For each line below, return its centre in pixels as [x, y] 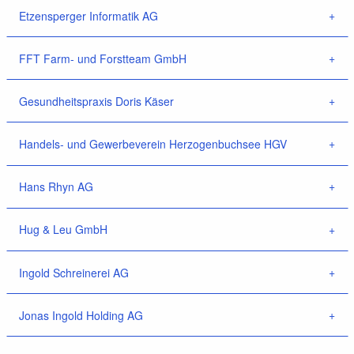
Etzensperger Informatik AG [89, 15]
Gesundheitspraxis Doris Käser [97, 101]
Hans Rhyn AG [56, 187]
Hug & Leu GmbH [64, 230]
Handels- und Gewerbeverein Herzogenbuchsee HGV [153, 144]
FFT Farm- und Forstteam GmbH [103, 58]
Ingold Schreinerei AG [74, 272]
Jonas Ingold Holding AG [81, 315]
